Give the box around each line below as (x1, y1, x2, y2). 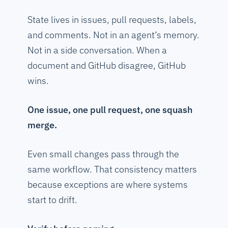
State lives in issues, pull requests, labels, (27, 14, 196, 26)
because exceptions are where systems (27, 179, 188, 191)
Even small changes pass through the (27, 148, 179, 160)
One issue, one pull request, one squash (27, 104, 192, 116)
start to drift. (27, 194, 77, 206)
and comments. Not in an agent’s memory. (27, 29, 199, 41)
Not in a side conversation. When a (27, 44, 167, 56)
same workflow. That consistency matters (27, 163, 197, 176)
